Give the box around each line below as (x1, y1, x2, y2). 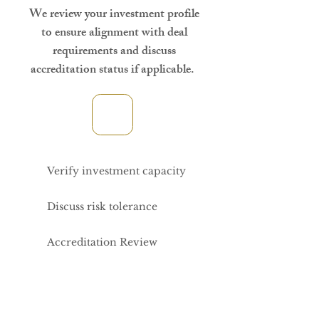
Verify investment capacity (47, 164, 186, 178)
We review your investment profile (28, 4, 199, 26)
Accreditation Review (47, 236, 157, 249)
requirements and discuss (52, 41, 176, 63)
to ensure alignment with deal (41, 23, 187, 45)
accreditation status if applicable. (31, 60, 197, 82)
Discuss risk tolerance (47, 200, 157, 214)
